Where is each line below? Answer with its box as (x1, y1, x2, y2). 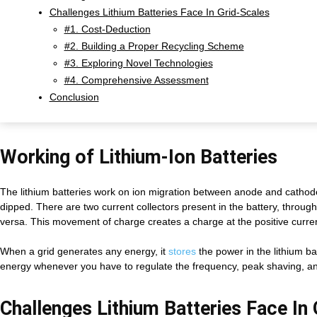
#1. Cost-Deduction (64, 23, 151, 35)
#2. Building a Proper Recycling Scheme (64, 40, 244, 52)
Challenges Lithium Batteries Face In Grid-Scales (49, 6, 270, 18)
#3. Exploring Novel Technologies (64, 57, 213, 69)
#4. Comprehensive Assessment (64, 74, 209, 86)
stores (168, 246, 196, 257)
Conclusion (49, 91, 99, 103)
